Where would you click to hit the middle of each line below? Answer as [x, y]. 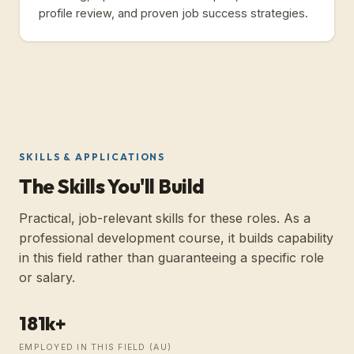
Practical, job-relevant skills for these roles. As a [165, 218]
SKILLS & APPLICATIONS [92, 156]
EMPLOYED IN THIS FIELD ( [87, 347]
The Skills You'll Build [112, 186]
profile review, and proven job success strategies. [173, 13]
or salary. [47, 277]
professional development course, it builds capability [176, 237]
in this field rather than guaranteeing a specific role [171, 257]
